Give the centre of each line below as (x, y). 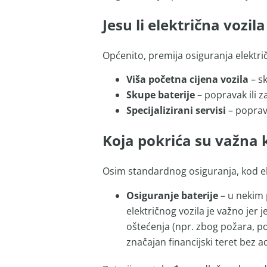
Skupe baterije (160, 95)
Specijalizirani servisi (176, 111)
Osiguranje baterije (172, 195)
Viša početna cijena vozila (187, 80)
